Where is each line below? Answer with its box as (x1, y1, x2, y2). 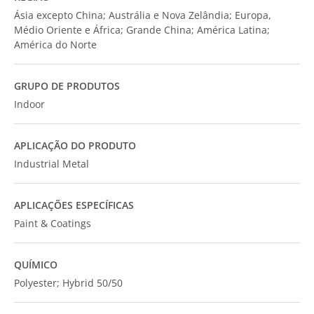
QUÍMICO (14, 258, 57, 271)
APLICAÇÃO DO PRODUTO (14, 139, 136, 152)
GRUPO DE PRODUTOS (14, 79, 120, 93)
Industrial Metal (14, 157, 89, 170)
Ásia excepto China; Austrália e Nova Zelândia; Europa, (14, 8, 271, 22)
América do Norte (14, 38, 97, 51)
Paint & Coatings (14, 217, 91, 230)
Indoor (14, 97, 45, 111)
